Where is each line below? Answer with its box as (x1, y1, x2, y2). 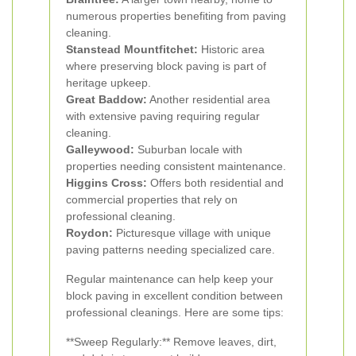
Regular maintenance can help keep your (66, 273, 273, 285)
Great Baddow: (66, 93, 147, 106)
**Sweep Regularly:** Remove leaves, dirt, (66, 335, 277, 348)
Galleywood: (66, 143, 134, 156)
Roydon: (66, 226, 113, 239)
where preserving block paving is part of (66, 60, 266, 72)
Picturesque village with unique (113, 226, 271, 239)
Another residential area (147, 93, 270, 106)
